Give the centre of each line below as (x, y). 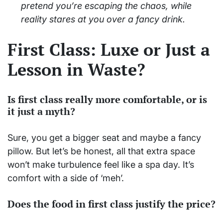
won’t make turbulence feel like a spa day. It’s (101, 164)
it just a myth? (41, 111)
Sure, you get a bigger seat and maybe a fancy (104, 137)
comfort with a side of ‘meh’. (66, 178)
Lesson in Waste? (76, 70)
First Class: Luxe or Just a (109, 50)
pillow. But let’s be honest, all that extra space (101, 151)
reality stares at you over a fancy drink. (103, 19)
